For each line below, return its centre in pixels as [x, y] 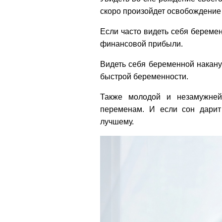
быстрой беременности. [144, 77]
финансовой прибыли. [142, 44]
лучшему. [117, 122]
